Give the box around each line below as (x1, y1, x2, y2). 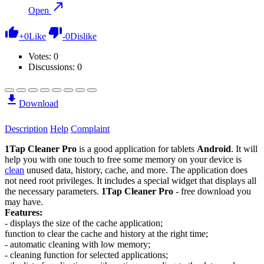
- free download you (173, 186, 251, 196)
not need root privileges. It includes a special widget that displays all (5, 175, 256, 186)
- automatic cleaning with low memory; (5, 239, 150, 249)
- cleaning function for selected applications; (5, 249, 168, 260)
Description (5, 123, 48, 134)
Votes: (28, 51, 54, 61)
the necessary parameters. (5, 186, 101, 196)
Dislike (70, 31, 97, 41)
